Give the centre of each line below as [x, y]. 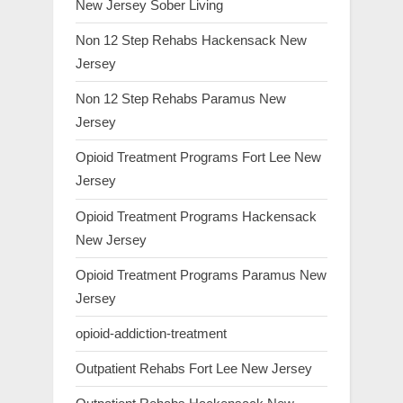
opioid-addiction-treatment [151, 333]
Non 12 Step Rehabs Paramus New [181, 99]
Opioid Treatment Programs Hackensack [196, 216]
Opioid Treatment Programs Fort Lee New [198, 157]
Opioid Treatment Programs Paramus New [201, 274]
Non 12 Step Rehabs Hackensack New [191, 40]
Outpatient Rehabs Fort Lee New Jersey [194, 369]
